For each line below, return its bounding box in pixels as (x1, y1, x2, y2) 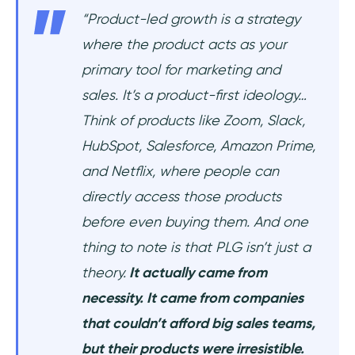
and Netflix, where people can (82, 162, 279, 180)
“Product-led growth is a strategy (82, 10, 300, 28)
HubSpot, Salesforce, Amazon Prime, (82, 137, 315, 155)
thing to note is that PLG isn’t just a (82, 239, 311, 256)
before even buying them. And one (82, 213, 308, 231)
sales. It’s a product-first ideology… (82, 86, 307, 104)
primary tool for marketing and (82, 61, 281, 78)
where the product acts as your (82, 36, 287, 53)
